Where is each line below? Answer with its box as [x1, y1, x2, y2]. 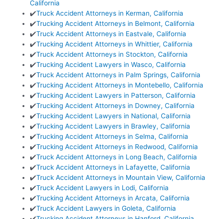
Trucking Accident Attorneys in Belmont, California [36, 20, 195, 28]
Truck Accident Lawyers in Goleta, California [36, 204, 176, 213]
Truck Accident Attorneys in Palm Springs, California [36, 71, 201, 79]
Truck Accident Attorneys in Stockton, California [36, 50, 188, 59]
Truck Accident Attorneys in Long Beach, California [36, 153, 197, 161]
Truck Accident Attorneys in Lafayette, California [36, 163, 191, 172]
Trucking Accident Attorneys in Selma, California [36, 132, 189, 141]
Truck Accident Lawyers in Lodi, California [36, 184, 169, 192]
